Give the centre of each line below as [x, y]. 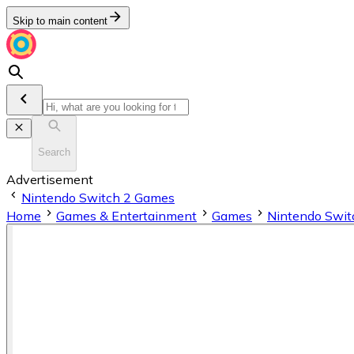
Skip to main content [60, 21]
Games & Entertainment [126, 215]
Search [54, 153]
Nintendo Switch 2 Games [98, 197]
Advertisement [50, 179]
